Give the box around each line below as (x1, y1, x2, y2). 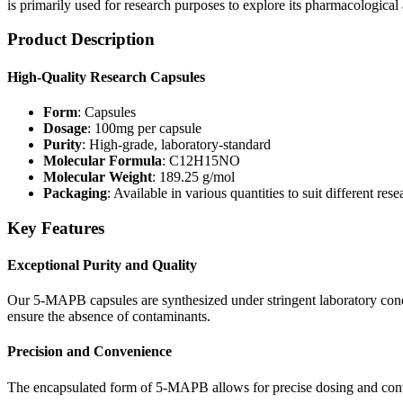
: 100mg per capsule (87, 120, 201, 136)
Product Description (7, 30, 155, 49)
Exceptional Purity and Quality (7, 256, 197, 273)
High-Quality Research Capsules (7, 68, 205, 85)
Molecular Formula (43, 152, 162, 168)
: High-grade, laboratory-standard (82, 136, 271, 152)
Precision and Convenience (7, 344, 172, 360)
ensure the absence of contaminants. (7, 309, 210, 325)
